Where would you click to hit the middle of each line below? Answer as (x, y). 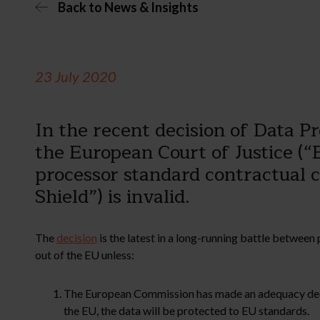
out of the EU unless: (84, 254)
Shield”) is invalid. (112, 196)
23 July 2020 (75, 76)
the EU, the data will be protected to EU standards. (186, 310)
